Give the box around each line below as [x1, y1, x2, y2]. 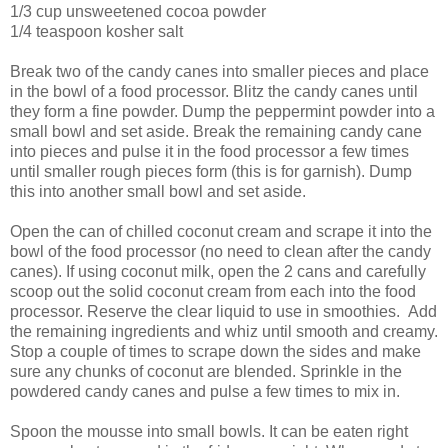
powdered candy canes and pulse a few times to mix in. [10, 382, 400, 400]
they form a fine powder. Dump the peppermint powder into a [10, 102, 435, 120]
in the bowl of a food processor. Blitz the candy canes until [10, 82, 418, 100]
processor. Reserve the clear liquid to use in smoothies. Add [10, 302, 437, 320]
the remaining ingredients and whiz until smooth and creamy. [10, 322, 438, 340]
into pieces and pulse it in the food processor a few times [10, 142, 409, 160]
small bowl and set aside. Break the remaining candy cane [10, 122, 422, 140]
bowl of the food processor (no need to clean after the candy [10, 242, 431, 260]
